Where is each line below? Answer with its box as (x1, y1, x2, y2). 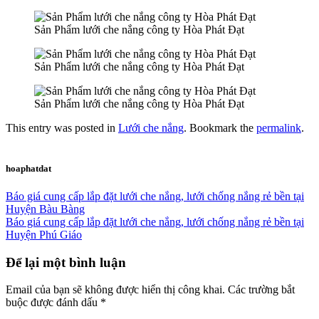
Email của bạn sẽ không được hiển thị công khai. (6, 283, 225, 296)
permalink (256, 121, 301, 134)
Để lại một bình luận (6, 254, 126, 270)
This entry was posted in (6, 121, 118, 134)
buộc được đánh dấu (6, 296, 100, 309)
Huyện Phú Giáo (6, 229, 82, 241)
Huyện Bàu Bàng (6, 203, 85, 215)
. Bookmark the (184, 121, 256, 134)
